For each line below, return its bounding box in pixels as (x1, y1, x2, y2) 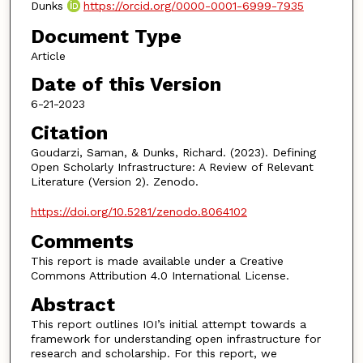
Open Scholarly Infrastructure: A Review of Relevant (30, 160, 314, 173)
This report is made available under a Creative (30, 254, 284, 268)
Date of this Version (30, 73, 221, 96)
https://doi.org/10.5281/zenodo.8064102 (30, 204, 247, 218)
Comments (30, 230, 134, 254)
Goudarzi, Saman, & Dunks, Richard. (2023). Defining (30, 145, 316, 159)
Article (30, 49, 66, 62)
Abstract (30, 293, 115, 316)
